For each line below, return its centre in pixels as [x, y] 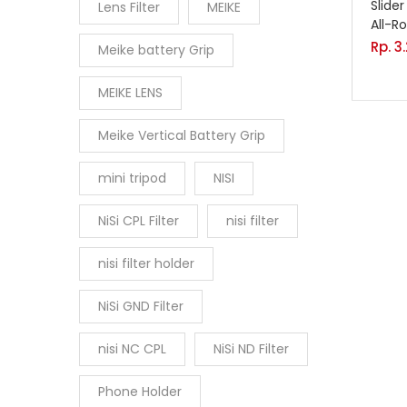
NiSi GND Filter [141, 306]
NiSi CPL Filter [139, 221]
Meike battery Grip [156, 50]
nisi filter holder [146, 263]
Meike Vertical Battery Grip [182, 135]
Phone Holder [140, 392]
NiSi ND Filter [251, 349]
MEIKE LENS [130, 93]
